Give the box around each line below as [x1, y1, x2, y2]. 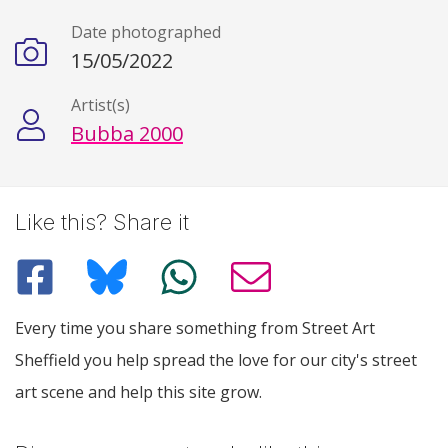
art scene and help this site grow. [15, 380, 262, 403]
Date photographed [71, 21, 221, 44]
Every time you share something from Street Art [15, 316, 375, 339]
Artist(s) [71, 94, 130, 117]
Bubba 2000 [71, 120, 183, 148]
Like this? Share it [15, 209, 189, 236]
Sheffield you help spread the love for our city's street [15, 348, 417, 371]
